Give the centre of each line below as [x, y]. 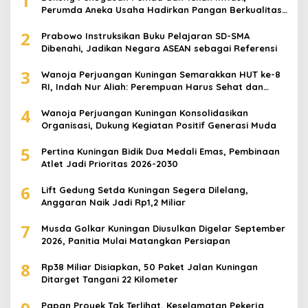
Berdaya [61, 99]
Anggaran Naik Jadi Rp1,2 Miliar [113, 202]
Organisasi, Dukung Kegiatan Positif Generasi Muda [159, 125]
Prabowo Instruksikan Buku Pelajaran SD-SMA [145, 36]
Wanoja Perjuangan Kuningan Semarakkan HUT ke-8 [161, 75]
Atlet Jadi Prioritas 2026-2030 [110, 164]
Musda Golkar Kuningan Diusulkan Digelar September [163, 229]
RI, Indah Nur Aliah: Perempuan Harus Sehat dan [152, 87]
